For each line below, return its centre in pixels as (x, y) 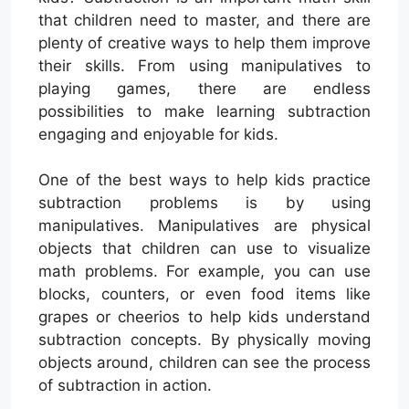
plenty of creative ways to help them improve (204, 42)
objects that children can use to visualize (204, 248)
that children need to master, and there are (204, 20)
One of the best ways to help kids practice (204, 180)
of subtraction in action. (125, 385)
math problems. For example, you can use (204, 271)
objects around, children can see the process (204, 362)
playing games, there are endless (204, 88)
